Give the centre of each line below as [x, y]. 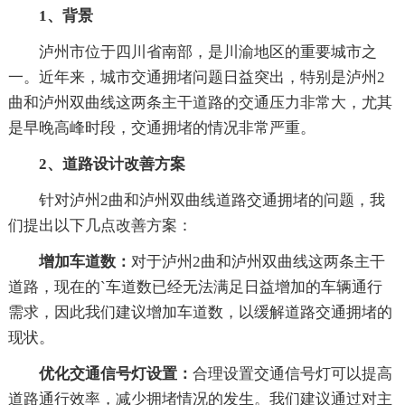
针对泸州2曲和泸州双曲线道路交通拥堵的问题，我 [212, 200]
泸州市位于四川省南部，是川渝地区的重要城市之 [207, 52]
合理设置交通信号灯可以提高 [292, 373]
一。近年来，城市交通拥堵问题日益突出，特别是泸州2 [196, 77]
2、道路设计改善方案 [112, 164]
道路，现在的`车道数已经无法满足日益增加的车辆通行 [195, 287]
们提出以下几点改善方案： [100, 225]
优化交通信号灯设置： [115, 373]
